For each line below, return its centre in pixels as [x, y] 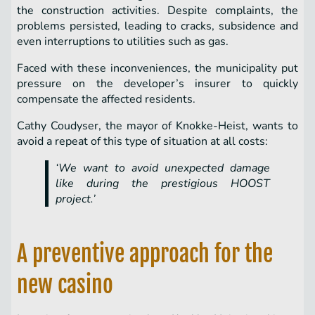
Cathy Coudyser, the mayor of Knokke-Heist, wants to [157, 126]
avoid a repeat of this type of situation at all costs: [142, 142]
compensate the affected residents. [106, 99]
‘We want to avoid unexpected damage [163, 168]
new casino [65, 285]
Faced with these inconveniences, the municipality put [157, 69]
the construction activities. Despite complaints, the [157, 11]
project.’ [76, 199]
